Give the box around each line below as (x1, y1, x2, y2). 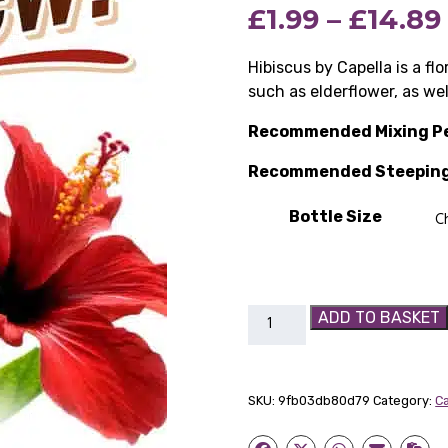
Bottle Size (289, 207, 383, 227)
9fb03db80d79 (278, 393, 371, 409)
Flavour (247, 354, 304, 374)
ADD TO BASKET (317, 308, 440, 328)
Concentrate (247, 378, 344, 398)
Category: (373, 393, 436, 409)
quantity (247, 402, 314, 422)
